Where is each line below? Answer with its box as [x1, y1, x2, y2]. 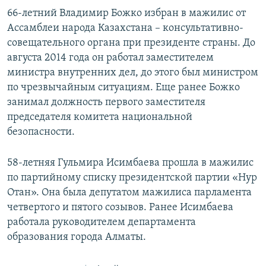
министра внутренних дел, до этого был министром [7, 67, 258, 79]
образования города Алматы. [7, 232, 146, 243]
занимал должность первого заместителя [7, 97, 205, 109]
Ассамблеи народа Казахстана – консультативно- [7, 23, 243, 34]
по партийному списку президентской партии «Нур [7, 172, 257, 184]
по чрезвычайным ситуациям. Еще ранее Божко [7, 82, 240, 94]
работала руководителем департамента [7, 217, 196, 229]
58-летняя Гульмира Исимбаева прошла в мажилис [7, 157, 254, 169]
